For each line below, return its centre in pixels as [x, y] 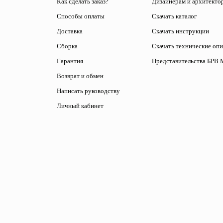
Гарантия [70, 61]
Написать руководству [88, 91]
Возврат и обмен [80, 76]
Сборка [67, 46]
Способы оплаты [81, 16]
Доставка [70, 31]
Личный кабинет [80, 106]
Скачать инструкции [180, 31]
